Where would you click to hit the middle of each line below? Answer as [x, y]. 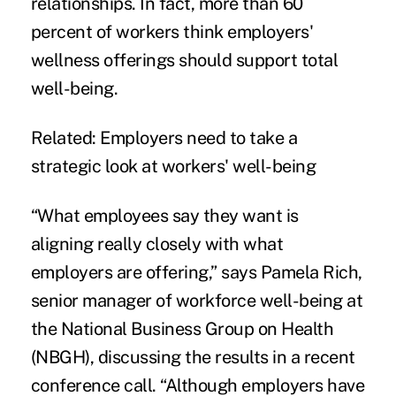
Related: [65, 138]
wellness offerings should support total [184, 61]
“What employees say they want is [164, 216]
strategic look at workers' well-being [173, 167]
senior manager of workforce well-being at [197, 301]
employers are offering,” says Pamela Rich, [196, 273]
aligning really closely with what [157, 244]
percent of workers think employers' [172, 32]
